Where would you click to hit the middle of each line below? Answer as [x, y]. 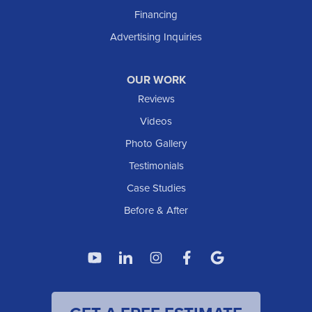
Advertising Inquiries [156, 37]
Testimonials [156, 166]
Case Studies [156, 188]
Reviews [156, 99]
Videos [156, 122]
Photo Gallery [156, 144]
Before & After [156, 211]
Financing [156, 15]
